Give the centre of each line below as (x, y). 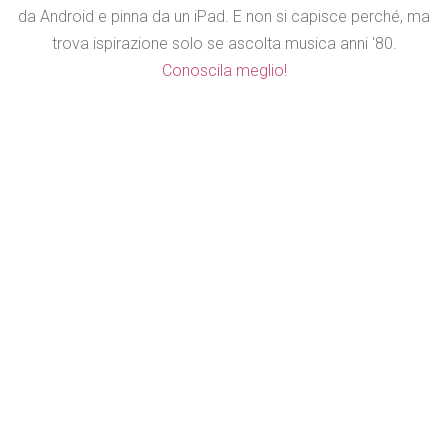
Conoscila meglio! (224, 71)
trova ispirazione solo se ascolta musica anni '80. (224, 44)
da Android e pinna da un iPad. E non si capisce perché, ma (224, 17)
